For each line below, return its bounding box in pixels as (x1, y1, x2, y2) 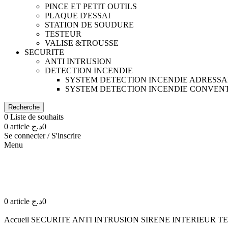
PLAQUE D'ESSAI (45, 11, 110, 20)
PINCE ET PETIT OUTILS (45, 2, 137, 11)
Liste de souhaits (10, 112, 64, 121)
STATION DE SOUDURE (45, 20, 134, 29)
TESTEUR (45, 29, 81, 38)
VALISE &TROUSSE (45, 38, 119, 47)
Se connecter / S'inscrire (4, 131, 81, 140)
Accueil (4, 215, 31, 224)
